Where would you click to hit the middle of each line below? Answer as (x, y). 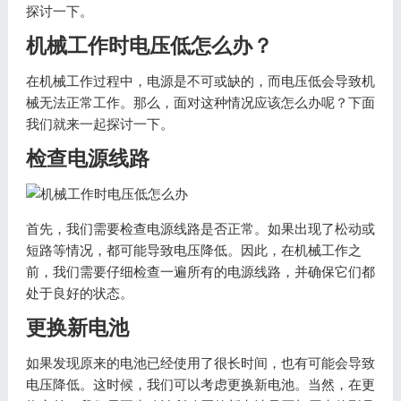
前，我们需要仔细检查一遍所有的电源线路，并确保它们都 (200, 272)
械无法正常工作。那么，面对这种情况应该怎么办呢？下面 (200, 102)
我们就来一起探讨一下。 (99, 124)
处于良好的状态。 (79, 293)
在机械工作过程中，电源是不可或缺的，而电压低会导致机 (200, 81)
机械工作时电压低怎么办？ (149, 46)
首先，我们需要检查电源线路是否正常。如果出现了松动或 (200, 229)
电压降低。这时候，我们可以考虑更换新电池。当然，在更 (200, 384)
